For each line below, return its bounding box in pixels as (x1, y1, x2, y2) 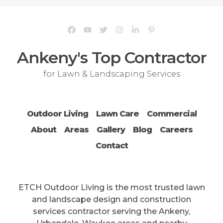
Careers (159, 125, 193, 135)
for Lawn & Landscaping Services (43, 69, 180, 79)
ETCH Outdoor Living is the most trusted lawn (18, 183, 205, 193)
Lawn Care (96, 109, 139, 119)
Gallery (96, 125, 125, 135)
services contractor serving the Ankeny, (33, 207, 190, 217)
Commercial (146, 109, 197, 119)
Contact (95, 141, 128, 151)
